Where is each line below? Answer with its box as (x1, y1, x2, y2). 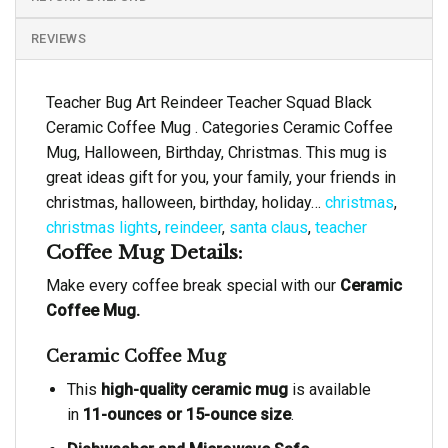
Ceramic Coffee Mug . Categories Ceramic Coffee (46, 117, 393, 137)
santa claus (229, 217, 308, 237)
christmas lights (46, 217, 158, 237)
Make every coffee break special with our (46, 276, 336, 296)
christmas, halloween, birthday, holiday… (46, 192, 325, 212)
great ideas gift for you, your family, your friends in (46, 167, 396, 187)
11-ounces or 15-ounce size (78, 404, 291, 424)
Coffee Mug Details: (46, 239, 243, 264)
